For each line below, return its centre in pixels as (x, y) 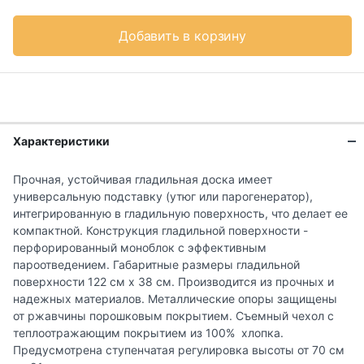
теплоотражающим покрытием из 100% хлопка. (148, 333)
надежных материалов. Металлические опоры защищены (175, 299)
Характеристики (61, 141)
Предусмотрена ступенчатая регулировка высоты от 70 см (179, 350)
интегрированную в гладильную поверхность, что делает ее (180, 214)
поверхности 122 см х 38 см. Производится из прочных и (173, 282)
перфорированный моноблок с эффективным (140, 248)
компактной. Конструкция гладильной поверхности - (160, 231)
